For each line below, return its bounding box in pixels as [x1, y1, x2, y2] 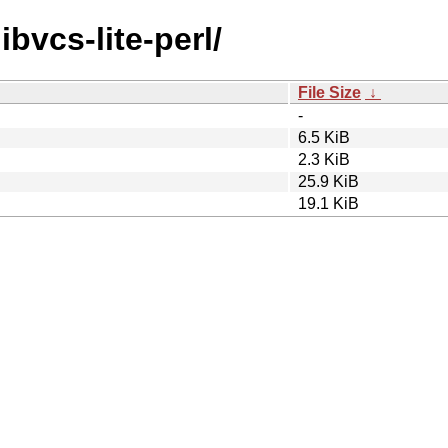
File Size [298, 83, 361, 101]
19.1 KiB [298, 194, 359, 212]
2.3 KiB [298, 150, 350, 168]
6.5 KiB [298, 128, 350, 146]
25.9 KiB [298, 172, 359, 190]
